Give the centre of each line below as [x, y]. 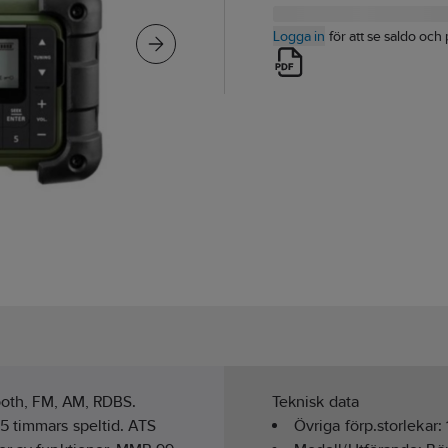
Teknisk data [315, 402]
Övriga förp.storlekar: [370, 426]
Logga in [299, 36]
